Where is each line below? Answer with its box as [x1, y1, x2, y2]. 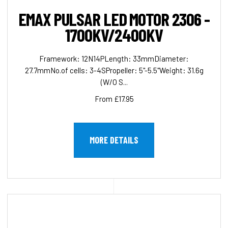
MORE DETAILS [90, 134, 138, 146]
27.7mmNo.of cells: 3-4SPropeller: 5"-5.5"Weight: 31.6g [24, 66, 204, 75]
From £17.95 [94, 94, 134, 104]
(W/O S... [100, 77, 128, 87]
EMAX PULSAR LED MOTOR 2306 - [18, 8, 210, 30]
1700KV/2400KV [65, 24, 163, 46]
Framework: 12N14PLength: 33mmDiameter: [39, 54, 189, 64]
